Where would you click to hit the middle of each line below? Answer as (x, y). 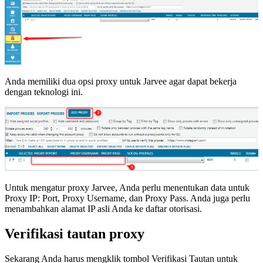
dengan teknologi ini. (44, 92)
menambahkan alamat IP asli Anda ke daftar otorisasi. (103, 208)
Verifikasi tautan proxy (75, 233)
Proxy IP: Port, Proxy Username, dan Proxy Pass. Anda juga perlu (127, 198)
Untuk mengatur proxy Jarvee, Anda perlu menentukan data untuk (127, 187)
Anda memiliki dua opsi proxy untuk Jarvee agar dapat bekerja (121, 81)
